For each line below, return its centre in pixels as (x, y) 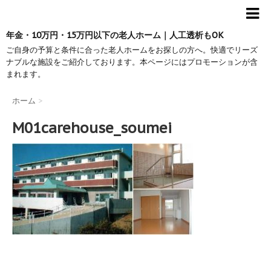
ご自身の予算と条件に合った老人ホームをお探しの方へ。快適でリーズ (132, 50)
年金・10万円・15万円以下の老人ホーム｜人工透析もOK (115, 35)
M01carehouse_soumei (92, 128)
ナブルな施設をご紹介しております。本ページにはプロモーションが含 (132, 62)
